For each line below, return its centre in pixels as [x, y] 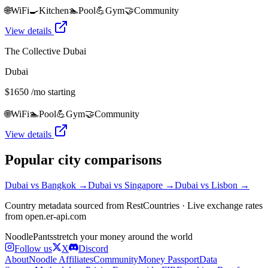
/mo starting [52, 92]
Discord [93, 249]
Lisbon [224, 185]
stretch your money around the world [123, 237]
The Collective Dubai [45, 51]
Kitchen [54, 11]
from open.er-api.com [45, 216]
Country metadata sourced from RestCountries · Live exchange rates [134, 205]
